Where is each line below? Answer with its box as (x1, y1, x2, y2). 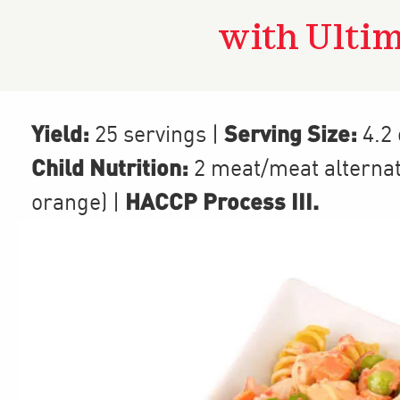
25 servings (95, 124, 206, 147)
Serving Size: (219, 120, 357, 146)
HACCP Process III (125, 187, 312, 214)
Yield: (31, 120, 89, 146)
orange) (31, 192, 107, 215)
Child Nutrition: (31, 154, 188, 180)
